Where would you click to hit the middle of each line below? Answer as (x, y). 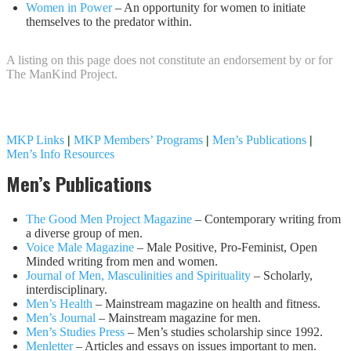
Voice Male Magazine (81, 247)
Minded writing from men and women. (122, 261)
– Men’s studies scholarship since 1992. (224, 331)
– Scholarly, (282, 275)
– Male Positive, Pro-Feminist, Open (227, 247)
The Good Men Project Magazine (110, 219)
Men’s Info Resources (60, 154)
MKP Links (35, 139)
